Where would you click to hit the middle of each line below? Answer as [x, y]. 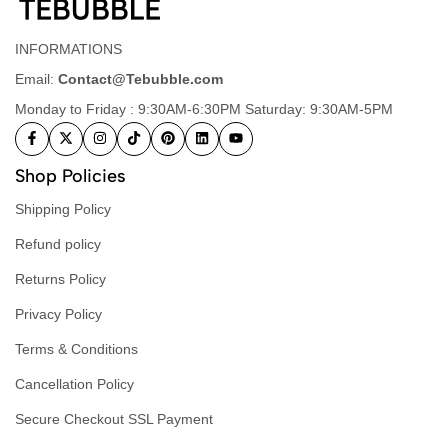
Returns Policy [60, 278]
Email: [36, 78]
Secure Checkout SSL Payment [114, 418]
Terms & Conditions [76, 348]
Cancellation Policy [74, 383]
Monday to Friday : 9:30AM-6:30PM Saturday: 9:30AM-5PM [204, 108]
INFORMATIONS [68, 48]
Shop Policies [70, 175]
